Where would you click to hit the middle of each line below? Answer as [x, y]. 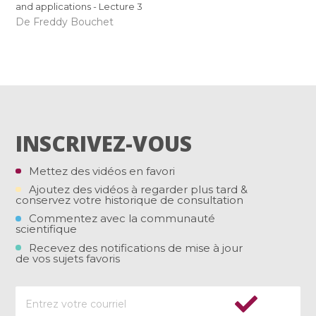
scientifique [47, 229]
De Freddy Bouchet [65, 22]
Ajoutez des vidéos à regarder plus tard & [139, 190]
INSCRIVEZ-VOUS [104, 143]
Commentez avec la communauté [122, 219]
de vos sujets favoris [68, 258]
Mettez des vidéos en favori [102, 171]
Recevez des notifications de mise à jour [136, 248]
